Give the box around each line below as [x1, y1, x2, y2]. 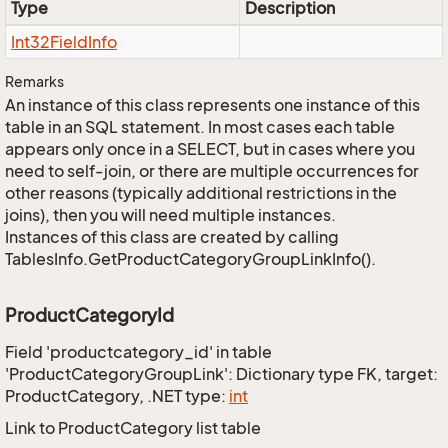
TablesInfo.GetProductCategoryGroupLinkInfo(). [5, 249, 376, 269]
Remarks [5, 73, 64, 90]
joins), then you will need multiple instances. [5, 205, 336, 225]
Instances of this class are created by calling [5, 227, 339, 247]
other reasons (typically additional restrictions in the [5, 183, 397, 203]
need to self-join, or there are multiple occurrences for [5, 161, 419, 181]
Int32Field [11, 32, 88, 52]
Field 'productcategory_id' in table [5, 342, 272, 362]
